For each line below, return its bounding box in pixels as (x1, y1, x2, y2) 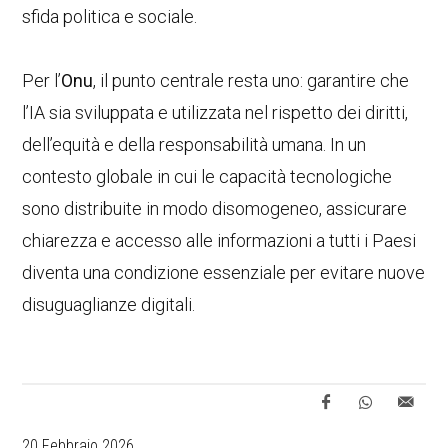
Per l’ (22, 70, 62, 91)
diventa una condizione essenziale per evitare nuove (22, 262, 426, 283)
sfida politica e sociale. (22, 6, 198, 27)
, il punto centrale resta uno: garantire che (93, 70, 410, 91)
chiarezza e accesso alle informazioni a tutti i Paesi (22, 230, 417, 251)
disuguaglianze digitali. (22, 294, 196, 315)
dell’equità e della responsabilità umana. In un (22, 134, 367, 155)
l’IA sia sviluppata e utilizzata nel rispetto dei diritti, (22, 102, 409, 123)
